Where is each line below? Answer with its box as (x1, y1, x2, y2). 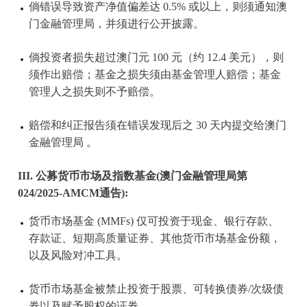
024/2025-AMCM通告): (17, 187, 131, 200)
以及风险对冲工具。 (28, 249, 127, 262)
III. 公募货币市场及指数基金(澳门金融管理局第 (17, 170, 247, 183)
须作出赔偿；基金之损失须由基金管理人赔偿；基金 (28, 69, 281, 82)
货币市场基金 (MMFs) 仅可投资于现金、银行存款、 (28, 215, 279, 228)
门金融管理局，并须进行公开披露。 (28, 18, 204, 31)
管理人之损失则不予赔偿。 (28, 86, 160, 99)
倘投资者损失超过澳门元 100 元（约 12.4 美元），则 (28, 51, 284, 64)
